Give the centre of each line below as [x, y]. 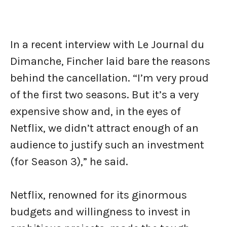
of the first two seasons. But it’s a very [104, 95]
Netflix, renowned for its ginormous [99, 195]
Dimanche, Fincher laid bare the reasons [110, 61]
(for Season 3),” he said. [69, 162]
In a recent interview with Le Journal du [107, 45]
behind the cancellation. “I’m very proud [109, 78]
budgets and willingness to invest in [100, 212]
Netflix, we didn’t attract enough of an [104, 128]
